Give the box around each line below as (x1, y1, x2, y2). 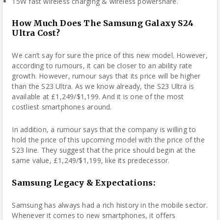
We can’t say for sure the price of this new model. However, (12, 51, 208, 60)
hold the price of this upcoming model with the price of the (12, 135, 205, 144)
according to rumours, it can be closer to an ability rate (12, 61, 192, 70)
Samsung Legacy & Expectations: (12, 178, 155, 188)
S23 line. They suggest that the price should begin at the (12, 145, 196, 155)
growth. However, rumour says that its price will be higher (12, 71, 201, 81)
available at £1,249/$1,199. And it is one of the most (12, 92, 184, 101)
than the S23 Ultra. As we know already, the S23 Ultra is (12, 82, 194, 91)
